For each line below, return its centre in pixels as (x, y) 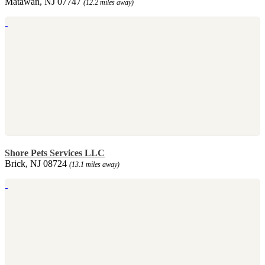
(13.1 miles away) (94, 164)
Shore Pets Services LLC (55, 153)
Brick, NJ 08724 (37, 163)
